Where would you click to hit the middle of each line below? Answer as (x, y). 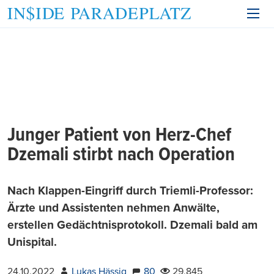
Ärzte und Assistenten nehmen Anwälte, (113, 208)
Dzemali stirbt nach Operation (121, 155)
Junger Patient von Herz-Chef (119, 135)
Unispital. (32, 242)
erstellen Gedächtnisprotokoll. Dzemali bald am (132, 225)
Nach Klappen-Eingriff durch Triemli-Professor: (130, 191)
